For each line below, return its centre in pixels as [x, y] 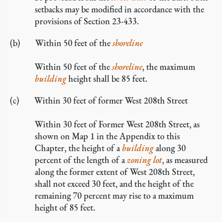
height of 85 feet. [65, 207]
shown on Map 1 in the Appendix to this [107, 136]
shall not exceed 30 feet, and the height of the [114, 184]
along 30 [170, 148]
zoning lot [144, 160]
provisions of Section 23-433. [87, 21]
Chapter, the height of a [78, 148]
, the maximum [169, 67]
